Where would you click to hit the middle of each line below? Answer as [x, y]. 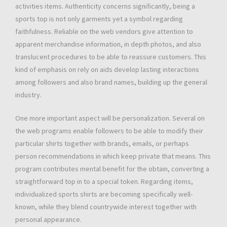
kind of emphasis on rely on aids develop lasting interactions [107, 70]
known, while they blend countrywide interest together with [106, 207]
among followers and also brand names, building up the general [111, 82]
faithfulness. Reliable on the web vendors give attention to [104, 32]
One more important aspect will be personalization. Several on [110, 118]
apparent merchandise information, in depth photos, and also [108, 44]
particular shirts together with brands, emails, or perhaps [102, 144]
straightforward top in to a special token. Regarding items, [104, 182]
